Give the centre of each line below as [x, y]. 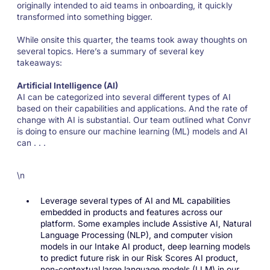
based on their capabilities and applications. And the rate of [132, 109]
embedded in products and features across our [131, 212]
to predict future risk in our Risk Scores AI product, [139, 258]
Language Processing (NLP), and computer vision [136, 235]
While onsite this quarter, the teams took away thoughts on [132, 40]
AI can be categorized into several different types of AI [124, 97]
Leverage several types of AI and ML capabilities [135, 201]
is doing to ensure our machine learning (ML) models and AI [132, 132]
